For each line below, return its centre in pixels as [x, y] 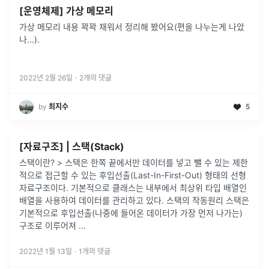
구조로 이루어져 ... [53, 225]
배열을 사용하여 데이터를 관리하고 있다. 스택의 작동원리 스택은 [134, 200]
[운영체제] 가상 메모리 [66, 11]
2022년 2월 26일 [46, 77]
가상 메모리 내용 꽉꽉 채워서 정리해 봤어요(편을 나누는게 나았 [132, 26]
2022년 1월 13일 [46, 251]
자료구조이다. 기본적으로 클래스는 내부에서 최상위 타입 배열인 [133, 187]
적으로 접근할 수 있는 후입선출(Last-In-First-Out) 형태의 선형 [133, 175]
